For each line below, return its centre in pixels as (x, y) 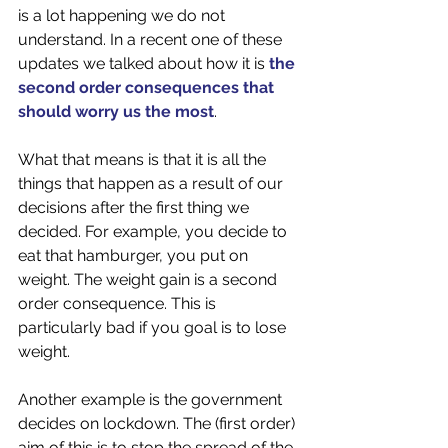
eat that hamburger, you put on (135, 255)
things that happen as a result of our (152, 183)
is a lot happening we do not (123, 15)
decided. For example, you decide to (154, 231)
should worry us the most (116, 111)
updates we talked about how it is (143, 63)
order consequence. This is (119, 303)
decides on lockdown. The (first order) (158, 423)
